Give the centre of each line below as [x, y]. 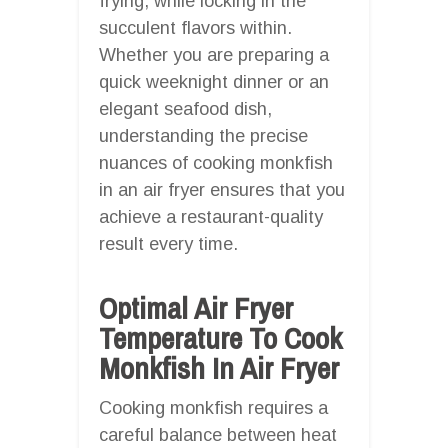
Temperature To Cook [220, 337]
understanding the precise [203, 135]
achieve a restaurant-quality [211, 216]
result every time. [168, 243]
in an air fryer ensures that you [222, 189]
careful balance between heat [218, 434]
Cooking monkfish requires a [213, 407]
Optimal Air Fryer [196, 307]
